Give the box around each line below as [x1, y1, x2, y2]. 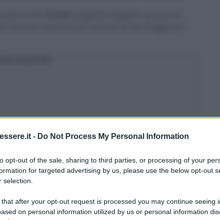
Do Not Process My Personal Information [37, 132, 189, 140]
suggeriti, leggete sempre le [71, 9, 182, 21]
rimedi [46, 9, 71, 21]
